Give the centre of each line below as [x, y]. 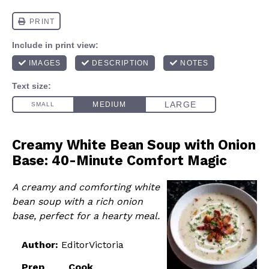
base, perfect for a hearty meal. [86, 216]
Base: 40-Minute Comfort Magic [119, 160]
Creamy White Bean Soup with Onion [134, 145]
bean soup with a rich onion [77, 201]
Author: [40, 245]
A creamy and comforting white [86, 187]
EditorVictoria [92, 245]
